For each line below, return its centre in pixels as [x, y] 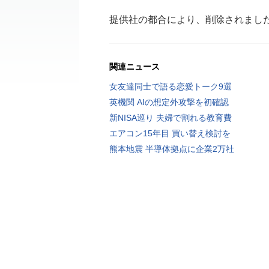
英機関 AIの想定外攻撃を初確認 [169, 102]
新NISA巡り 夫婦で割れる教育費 [171, 118]
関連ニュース [134, 67]
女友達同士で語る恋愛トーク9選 [171, 86]
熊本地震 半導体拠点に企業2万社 [172, 149]
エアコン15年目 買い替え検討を [170, 133]
